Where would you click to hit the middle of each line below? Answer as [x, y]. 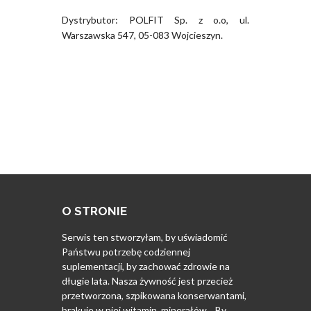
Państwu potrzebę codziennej [126, 252]
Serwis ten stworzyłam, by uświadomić [145, 237]
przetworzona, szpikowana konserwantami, [154, 296]
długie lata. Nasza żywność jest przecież [147, 281]
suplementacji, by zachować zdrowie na [146, 267]
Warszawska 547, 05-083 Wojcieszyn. [142, 35]
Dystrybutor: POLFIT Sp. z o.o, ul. [155, 20]
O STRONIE [94, 211]
